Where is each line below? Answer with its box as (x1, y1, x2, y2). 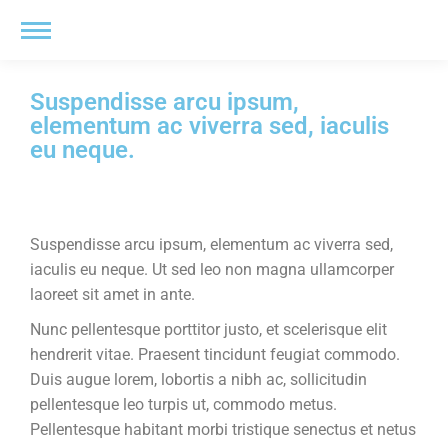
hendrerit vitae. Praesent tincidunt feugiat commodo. (30, 345, 400, 364)
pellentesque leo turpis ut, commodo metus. (30, 395, 337, 414)
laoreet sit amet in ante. (30, 285, 195, 304)
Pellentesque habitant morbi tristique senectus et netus (30, 420, 416, 439)
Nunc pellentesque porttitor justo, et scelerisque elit (30, 320, 387, 339)
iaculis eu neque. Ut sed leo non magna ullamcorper (30, 260, 394, 279)
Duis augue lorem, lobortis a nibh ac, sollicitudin (30, 370, 367, 389)
